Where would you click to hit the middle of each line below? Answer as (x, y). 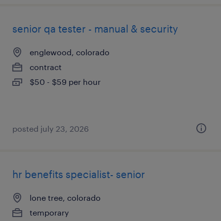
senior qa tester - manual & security (95, 29)
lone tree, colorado (65, 198)
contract (46, 67)
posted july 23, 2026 (51, 129)
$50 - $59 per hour (65, 82)
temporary (49, 212)
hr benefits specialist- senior (79, 174)
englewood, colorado (70, 52)
